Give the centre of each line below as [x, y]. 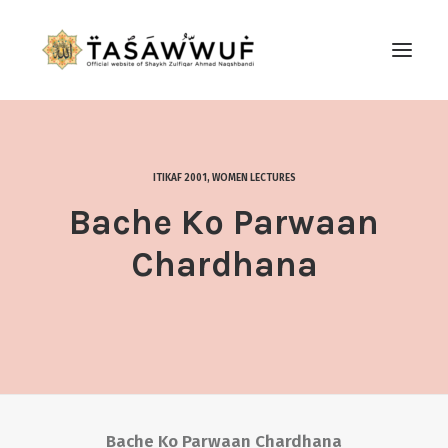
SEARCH [97, 241]
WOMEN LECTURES [253, 178]
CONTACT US [81, 208]
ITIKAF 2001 [179, 178]
